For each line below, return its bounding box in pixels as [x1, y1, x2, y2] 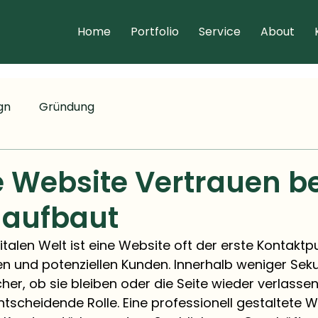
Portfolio [131, 23, 180, 40]
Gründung [39, 98, 94, 115]
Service [199, 23, 241, 40]
